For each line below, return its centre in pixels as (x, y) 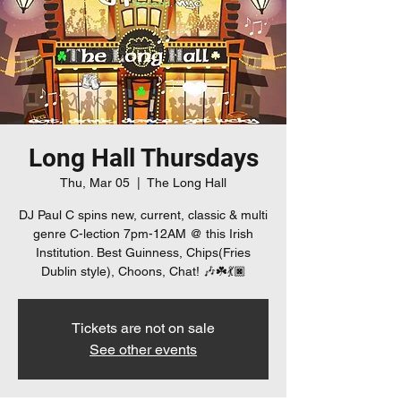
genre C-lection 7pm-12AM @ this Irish (143, 233)
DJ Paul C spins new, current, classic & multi (143, 214)
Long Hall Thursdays (143, 158)
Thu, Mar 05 (95, 182)
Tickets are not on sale (143, 328)
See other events (143, 349)
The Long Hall (187, 182)
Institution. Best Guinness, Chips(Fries (143, 252)
